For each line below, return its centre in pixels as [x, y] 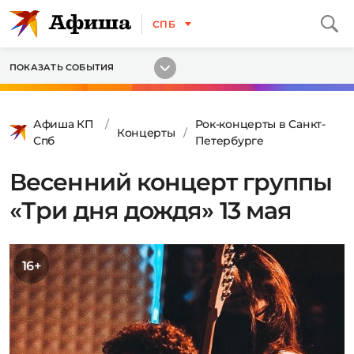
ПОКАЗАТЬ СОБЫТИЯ [62, 67]
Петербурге [229, 141]
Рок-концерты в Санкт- [260, 124]
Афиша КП [64, 124]
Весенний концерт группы [171, 182]
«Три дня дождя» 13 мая [151, 211]
